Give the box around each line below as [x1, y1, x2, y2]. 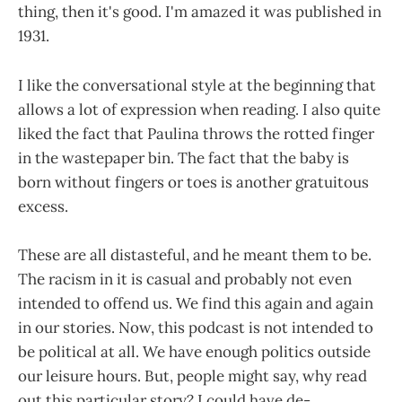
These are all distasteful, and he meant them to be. [18, 244, 371, 265]
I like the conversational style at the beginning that [18, 74, 376, 95]
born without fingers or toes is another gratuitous [18, 171, 369, 192]
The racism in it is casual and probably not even [18, 268, 352, 289]
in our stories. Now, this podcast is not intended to [18, 317, 373, 337]
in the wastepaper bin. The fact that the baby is [18, 147, 349, 168]
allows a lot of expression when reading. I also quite [18, 99, 380, 119]
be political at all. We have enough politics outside [18, 341, 371, 362]
